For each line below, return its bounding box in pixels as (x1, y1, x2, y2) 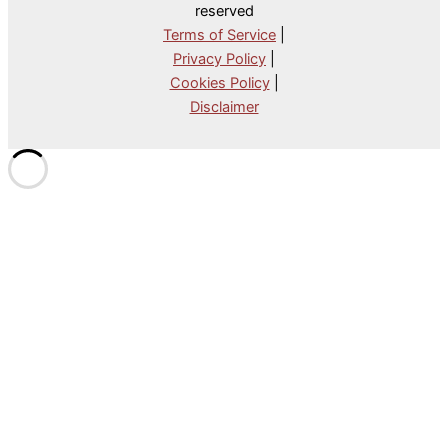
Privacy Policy (173, 50, 266, 68)
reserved (194, 2, 254, 20)
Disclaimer (189, 98, 259, 116)
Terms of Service (163, 26, 276, 44)
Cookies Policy (169, 74, 270, 92)
